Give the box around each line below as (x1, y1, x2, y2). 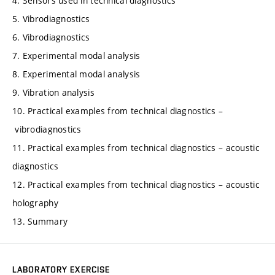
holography (12, 197, 58, 209)
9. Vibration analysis (12, 87, 95, 99)
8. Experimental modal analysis (12, 68, 141, 80)
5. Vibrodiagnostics (12, 13, 90, 25)
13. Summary (12, 215, 68, 228)
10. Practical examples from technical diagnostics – (12, 105, 223, 117)
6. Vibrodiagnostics (12, 31, 90, 44)
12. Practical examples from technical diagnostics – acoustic (12, 179, 260, 191)
